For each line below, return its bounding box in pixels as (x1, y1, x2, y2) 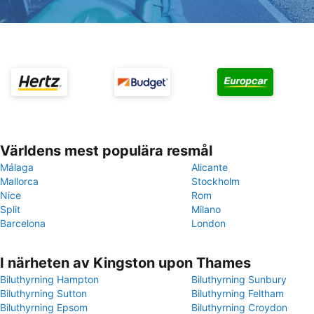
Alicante (191, 161, 228, 173)
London (191, 217, 226, 229)
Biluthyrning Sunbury (191, 273, 287, 285)
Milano (191, 203, 221, 215)
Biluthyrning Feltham (191, 287, 284, 299)
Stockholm (191, 175, 240, 187)
